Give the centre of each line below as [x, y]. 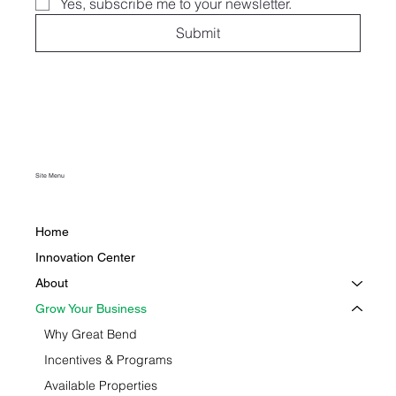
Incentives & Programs [109, 359]
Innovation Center [86, 257]
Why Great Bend [91, 334]
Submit [198, 33]
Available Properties [101, 385]
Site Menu [50, 176]
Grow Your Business [91, 308]
